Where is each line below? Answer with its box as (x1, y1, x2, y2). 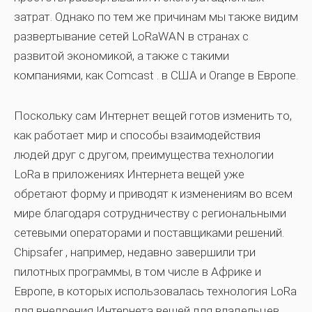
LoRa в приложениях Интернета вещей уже (14, 167, 244, 181)
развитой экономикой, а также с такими (14, 49, 229, 63)
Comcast (106, 68, 157, 82)
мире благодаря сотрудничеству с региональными (14, 206, 286, 220)
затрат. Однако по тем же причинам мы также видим (14, 10, 298, 24)
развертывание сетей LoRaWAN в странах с (14, 29, 249, 43)
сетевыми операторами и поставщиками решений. (14, 226, 284, 240)
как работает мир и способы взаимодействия (14, 128, 260, 142)
